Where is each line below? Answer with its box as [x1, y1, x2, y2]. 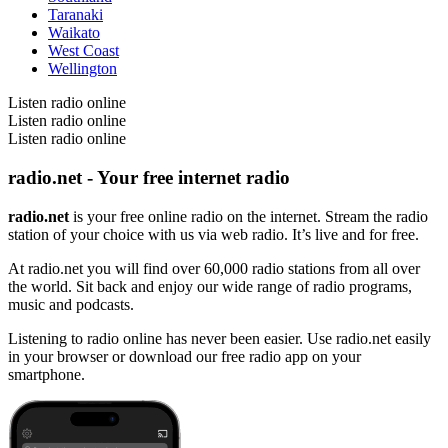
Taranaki [48, 6, 103, 24]
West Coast [48, 42, 119, 60]
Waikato [48, 24, 100, 42]
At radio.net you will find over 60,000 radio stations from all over [8, 259, 420, 277]
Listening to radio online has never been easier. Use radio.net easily [8, 329, 431, 347]
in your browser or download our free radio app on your [8, 347, 361, 365]
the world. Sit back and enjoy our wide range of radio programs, [8, 277, 412, 295]
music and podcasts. [8, 295, 134, 313]
